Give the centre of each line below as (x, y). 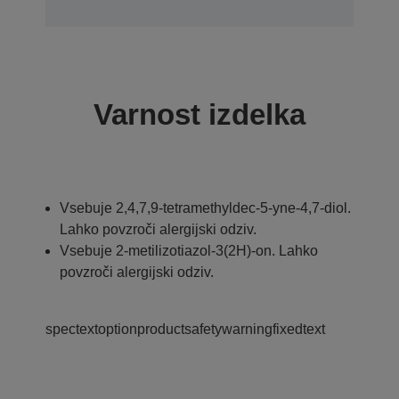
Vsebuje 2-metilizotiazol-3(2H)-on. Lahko (189, 250)
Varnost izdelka (199, 114)
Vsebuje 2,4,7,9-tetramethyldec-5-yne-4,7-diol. (205, 208)
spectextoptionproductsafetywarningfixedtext (185, 329)
